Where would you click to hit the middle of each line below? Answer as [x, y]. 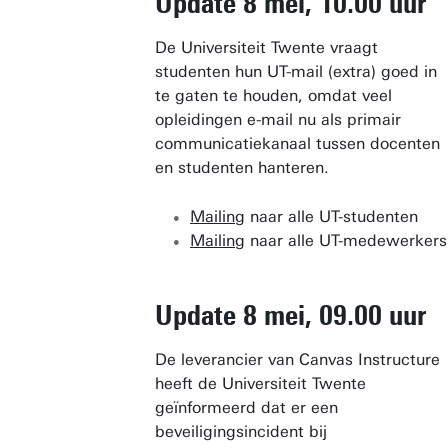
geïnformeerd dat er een [246, 407]
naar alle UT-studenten [331, 216]
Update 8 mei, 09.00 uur [290, 315]
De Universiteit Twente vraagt [266, 47]
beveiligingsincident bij [241, 431]
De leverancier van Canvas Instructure [297, 359]
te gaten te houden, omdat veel [273, 95]
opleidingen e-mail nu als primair [278, 119]
